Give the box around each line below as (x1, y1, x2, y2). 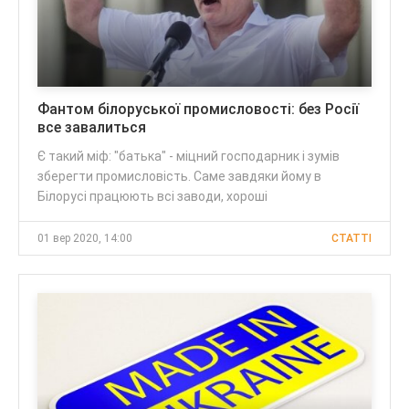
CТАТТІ (331, 232, 372, 246)
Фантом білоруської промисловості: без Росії (37, 100, 359, 119)
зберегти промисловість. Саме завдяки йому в (37, 169, 321, 184)
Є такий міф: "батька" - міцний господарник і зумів (37, 149, 340, 164)
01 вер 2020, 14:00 (37, 232, 132, 246)
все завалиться (37, 119, 146, 137)
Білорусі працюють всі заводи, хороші (37, 189, 267, 204)
